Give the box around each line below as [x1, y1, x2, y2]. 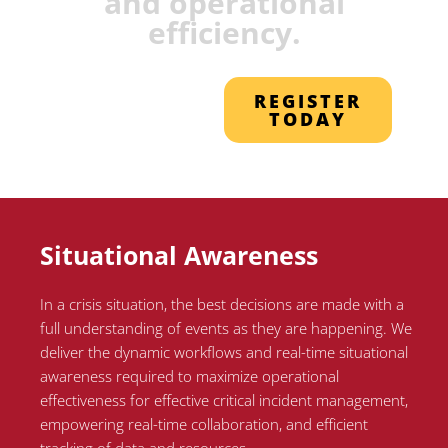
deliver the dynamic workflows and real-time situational [40, 342, 409, 363]
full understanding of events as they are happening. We [40, 318, 413, 339]
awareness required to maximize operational [40, 366, 340, 387]
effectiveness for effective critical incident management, [40, 390, 409, 411]
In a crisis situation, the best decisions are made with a [40, 294, 405, 315]
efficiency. [147, 12, 301, 54]
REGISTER [254, 89, 362, 114]
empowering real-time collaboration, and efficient [40, 414, 369, 435]
